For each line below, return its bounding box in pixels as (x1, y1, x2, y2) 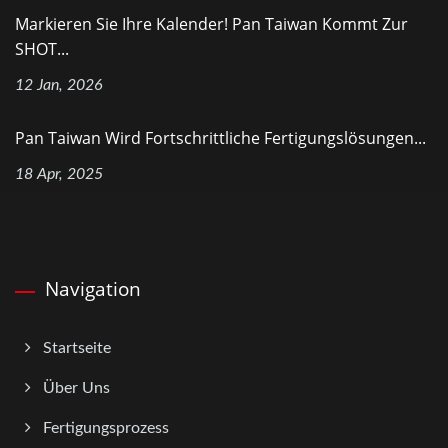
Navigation (45, 276, 141, 303)
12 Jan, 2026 (15, 77, 103, 94)
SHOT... (15, 38, 69, 61)
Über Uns (43, 380, 110, 397)
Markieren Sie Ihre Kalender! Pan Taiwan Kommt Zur (15, 13, 408, 36)
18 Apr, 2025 (15, 166, 103, 183)
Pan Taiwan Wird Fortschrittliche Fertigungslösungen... (15, 127, 426, 150)
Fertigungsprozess (43, 420, 169, 437)
